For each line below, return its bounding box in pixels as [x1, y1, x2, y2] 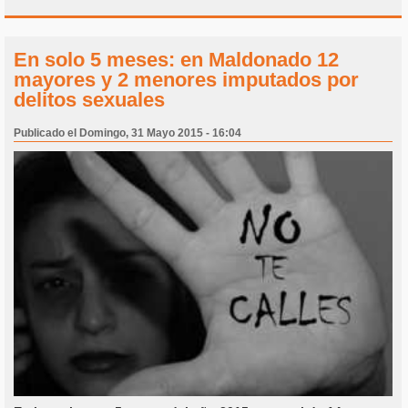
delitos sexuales [14, 88, 165, 112]
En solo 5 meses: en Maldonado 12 [14, 48, 339, 72]
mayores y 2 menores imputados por [14, 68, 359, 92]
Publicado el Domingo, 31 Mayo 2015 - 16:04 [14, 127, 241, 140]
